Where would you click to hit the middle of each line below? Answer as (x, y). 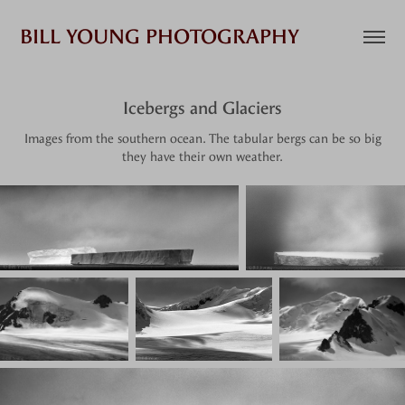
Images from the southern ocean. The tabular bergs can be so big (202, 139)
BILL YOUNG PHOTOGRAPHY (160, 37)
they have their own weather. (202, 157)
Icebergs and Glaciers (202, 108)
